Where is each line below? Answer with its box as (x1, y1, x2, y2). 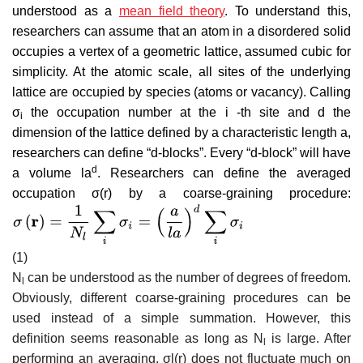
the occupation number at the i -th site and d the (23, 105, 351, 119)
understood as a (12, 3, 119, 18)
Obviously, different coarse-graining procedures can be (12, 290, 351, 305)
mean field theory (118, 3, 225, 18)
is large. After (266, 331, 352, 345)
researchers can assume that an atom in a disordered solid (12, 23, 351, 38)
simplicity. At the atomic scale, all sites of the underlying (12, 64, 351, 79)
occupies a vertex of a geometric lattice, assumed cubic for (12, 44, 351, 58)
